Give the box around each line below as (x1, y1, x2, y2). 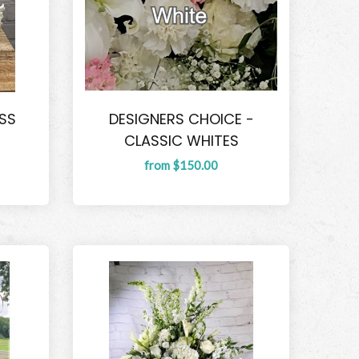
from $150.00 (144, 158, 218, 173)
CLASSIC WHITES (123, 131, 239, 151)
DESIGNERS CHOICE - (108, 109, 254, 130)
